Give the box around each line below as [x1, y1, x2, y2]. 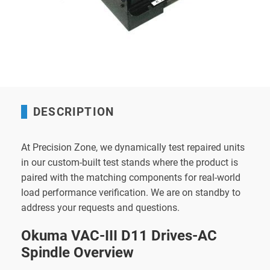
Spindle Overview [21, 243, 134, 261]
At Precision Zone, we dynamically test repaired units [21, 141, 245, 153]
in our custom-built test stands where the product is [21, 156, 238, 168]
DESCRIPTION [33, 104, 115, 119]
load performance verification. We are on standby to [21, 186, 240, 198]
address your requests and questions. [21, 201, 180, 213]
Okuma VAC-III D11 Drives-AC [21, 227, 217, 244]
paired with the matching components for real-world [21, 171, 240, 183]
